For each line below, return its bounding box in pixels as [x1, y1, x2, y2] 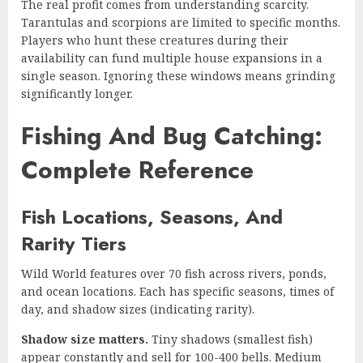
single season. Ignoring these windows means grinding [21, 67, 335, 83]
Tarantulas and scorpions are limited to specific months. [21, 14, 340, 30]
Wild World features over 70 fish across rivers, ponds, [21, 265, 327, 281]
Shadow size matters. [21, 331, 148, 347]
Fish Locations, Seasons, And [21, 202, 283, 231]
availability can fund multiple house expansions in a [21, 49, 322, 66]
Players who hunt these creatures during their [21, 32, 288, 48]
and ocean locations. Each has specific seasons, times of [21, 283, 334, 299]
